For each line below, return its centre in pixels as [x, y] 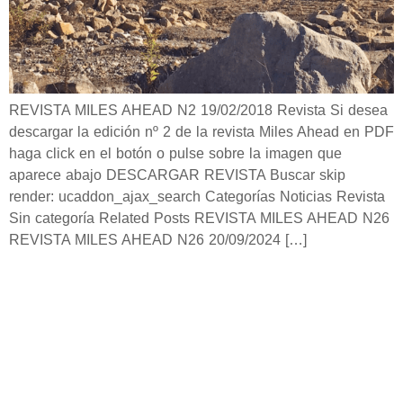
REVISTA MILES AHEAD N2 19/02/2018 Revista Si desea [198, 111]
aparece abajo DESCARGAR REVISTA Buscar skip [177, 175]
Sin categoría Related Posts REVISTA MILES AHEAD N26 [199, 219]
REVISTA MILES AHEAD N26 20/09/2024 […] [158, 240]
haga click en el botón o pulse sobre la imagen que [175, 154]
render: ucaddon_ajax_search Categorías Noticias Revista [197, 197]
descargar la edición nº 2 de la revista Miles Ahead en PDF [201, 132]
